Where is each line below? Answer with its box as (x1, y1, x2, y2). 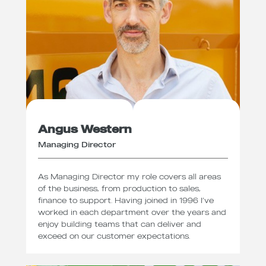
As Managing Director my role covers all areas (38, 172, 221, 182)
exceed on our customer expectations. (38, 231, 190, 241)
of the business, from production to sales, (38, 183, 201, 194)
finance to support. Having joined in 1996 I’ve (38, 195, 214, 205)
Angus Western (38, 122, 132, 136)
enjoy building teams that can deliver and (38, 219, 201, 229)
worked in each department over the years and (38, 207, 226, 217)
